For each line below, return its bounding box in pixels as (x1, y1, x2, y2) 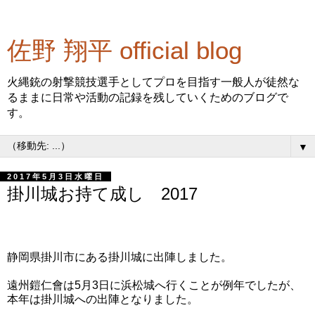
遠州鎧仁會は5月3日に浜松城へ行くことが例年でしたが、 (7, 278, 301, 291)
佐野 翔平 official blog (7, 37, 242, 64)
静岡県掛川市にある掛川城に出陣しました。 (7, 250, 232, 263)
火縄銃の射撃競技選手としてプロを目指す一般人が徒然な (7, 76, 300, 88)
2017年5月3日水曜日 (7, 172, 104, 181)
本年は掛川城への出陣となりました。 (7, 292, 198, 305)
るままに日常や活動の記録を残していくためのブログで (7, 91, 288, 103)
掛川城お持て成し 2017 (7, 184, 198, 203)
